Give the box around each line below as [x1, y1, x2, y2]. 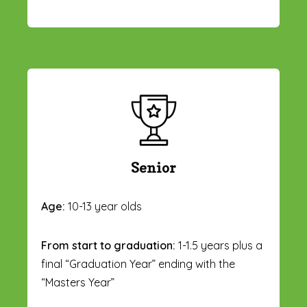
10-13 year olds [65, 199, 142, 213]
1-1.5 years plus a [175, 238, 262, 252]
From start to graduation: [41, 238, 175, 252]
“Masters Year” [41, 275, 114, 289]
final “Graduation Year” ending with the [41, 257, 235, 271]
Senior [131, 160, 176, 176]
